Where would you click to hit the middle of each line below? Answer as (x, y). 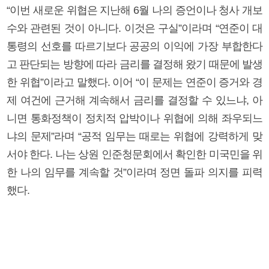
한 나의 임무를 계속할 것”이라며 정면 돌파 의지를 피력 (134, 172)
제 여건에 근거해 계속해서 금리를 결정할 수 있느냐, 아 (134, 100)
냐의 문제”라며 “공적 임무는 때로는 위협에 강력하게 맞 (134, 136)
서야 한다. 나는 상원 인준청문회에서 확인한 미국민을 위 (134, 154)
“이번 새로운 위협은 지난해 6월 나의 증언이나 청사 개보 (134, 10)
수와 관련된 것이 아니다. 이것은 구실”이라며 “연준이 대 (134, 28)
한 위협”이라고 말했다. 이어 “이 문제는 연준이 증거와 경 (134, 82)
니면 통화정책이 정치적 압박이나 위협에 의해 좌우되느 (134, 118)
